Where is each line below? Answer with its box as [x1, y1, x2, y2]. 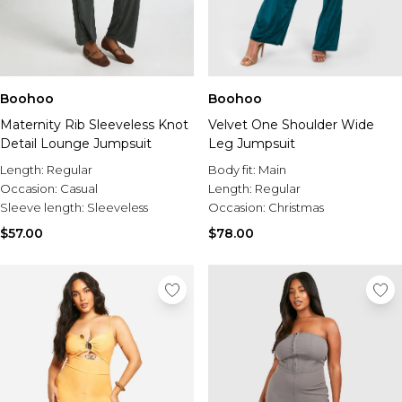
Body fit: [208, 162, 258, 177]
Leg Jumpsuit [208, 135, 295, 152]
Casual [60, 181, 98, 196]
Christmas [268, 200, 324, 214]
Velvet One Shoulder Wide [208, 117, 374, 133]
